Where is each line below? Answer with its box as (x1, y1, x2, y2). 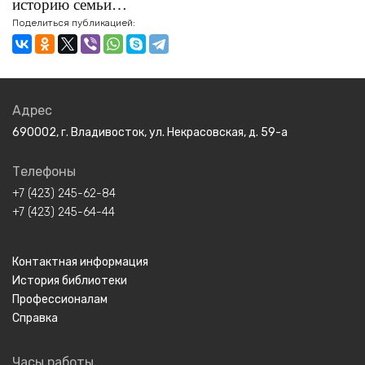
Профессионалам (12, 292, 108, 306)
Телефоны (12, 164, 76, 179)
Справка (12, 311, 58, 325)
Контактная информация (12, 255, 148, 269)
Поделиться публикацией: (12, 17, 135, 29)
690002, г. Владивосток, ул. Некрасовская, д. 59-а (12, 125, 288, 139)
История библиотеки (12, 274, 127, 288)
